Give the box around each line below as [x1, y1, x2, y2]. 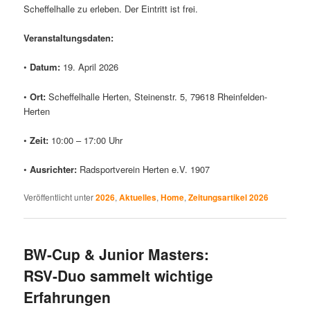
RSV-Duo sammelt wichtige [24, 265, 214, 286]
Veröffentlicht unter [24, 190, 94, 203]
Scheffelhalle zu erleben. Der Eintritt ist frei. [24, 2, 199, 16]
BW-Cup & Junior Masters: [24, 244, 210, 265]
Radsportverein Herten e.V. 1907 [77, 162, 210, 176]
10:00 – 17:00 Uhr [48, 133, 123, 147]
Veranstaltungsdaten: [24, 31, 114, 45]
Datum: [30, 60, 61, 74]
